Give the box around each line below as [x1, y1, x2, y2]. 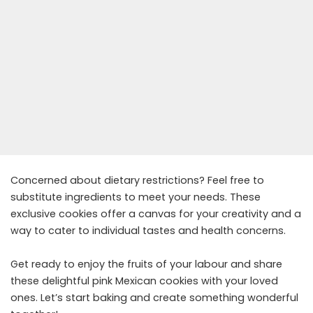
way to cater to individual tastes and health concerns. [10, 223, 289, 238]
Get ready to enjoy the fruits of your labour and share [10, 256, 282, 271]
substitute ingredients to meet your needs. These [10, 189, 261, 204]
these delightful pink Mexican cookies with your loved [10, 273, 278, 288]
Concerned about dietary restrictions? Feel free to [10, 173, 264, 187]
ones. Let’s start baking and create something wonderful [10, 290, 298, 305]
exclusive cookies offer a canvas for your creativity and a [10, 206, 301, 221]
